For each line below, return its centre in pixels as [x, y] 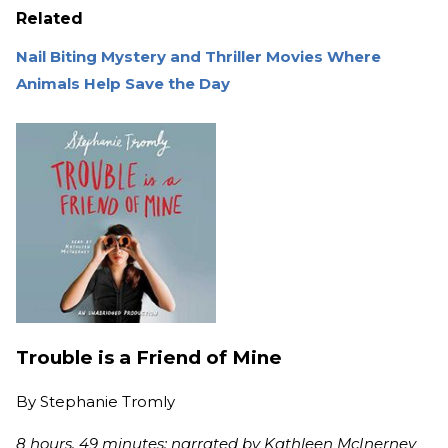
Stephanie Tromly [107, 401]
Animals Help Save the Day [123, 84]
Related [49, 19]
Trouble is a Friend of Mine [149, 358]
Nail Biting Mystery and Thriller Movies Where [198, 57]
